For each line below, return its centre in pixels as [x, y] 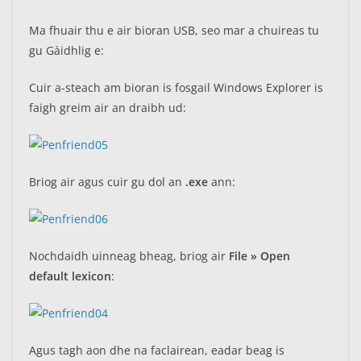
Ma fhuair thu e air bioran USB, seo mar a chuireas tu [174, 30]
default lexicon [70, 276]
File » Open [259, 256]
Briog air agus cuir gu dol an [107, 182]
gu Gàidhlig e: [66, 50]
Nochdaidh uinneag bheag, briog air [129, 256]
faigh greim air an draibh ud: [108, 108]
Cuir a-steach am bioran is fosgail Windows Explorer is [176, 87]
